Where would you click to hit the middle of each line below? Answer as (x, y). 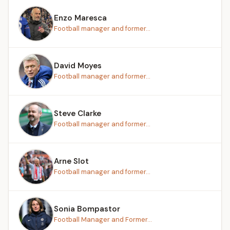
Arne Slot (71, 161)
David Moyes (78, 65)
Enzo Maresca (80, 18)
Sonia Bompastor (87, 209)
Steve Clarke (78, 113)
